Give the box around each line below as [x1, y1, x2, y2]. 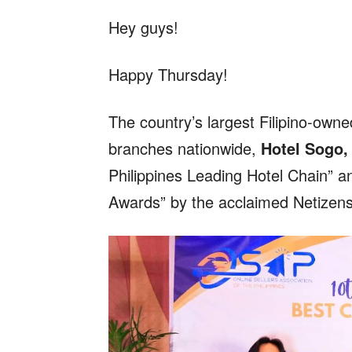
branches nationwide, [108, 136, 261, 159]
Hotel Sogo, [261, 136, 348, 159]
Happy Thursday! [108, 62, 228, 86]
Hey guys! [108, 15, 178, 38]
